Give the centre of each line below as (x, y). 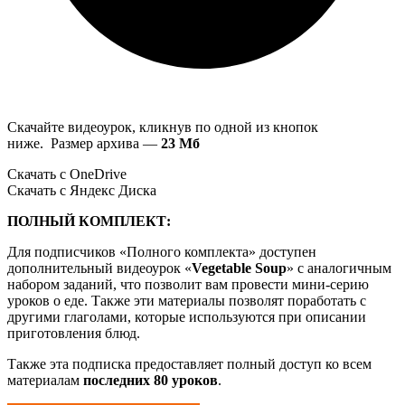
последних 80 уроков (151, 380)
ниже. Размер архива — (84, 143)
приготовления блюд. (74, 333)
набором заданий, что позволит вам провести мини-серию (188, 284)
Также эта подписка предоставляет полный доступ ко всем (189, 363)
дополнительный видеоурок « (99, 268)
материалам (45, 380)
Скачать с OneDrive (67, 174)
